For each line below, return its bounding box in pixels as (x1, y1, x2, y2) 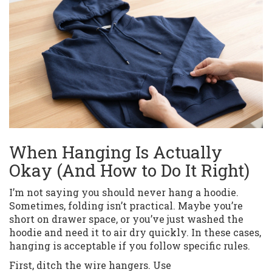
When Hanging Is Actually (9, 141, 222, 164)
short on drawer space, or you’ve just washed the (9, 212, 243, 226)
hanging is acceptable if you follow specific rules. (9, 239, 250, 253)
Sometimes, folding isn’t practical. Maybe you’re (9, 199, 243, 212)
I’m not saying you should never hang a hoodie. (9, 186, 239, 199)
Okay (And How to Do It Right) (9, 159, 250, 182)
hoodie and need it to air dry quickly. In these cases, (9, 226, 261, 239)
